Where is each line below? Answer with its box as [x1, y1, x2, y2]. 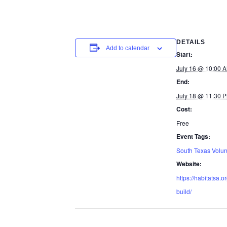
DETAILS [176, 38, 205, 46]
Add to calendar [105, 44, 149, 52]
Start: [176, 49, 193, 59]
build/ [176, 186, 192, 196]
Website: [176, 159, 202, 168]
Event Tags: [176, 131, 210, 141]
